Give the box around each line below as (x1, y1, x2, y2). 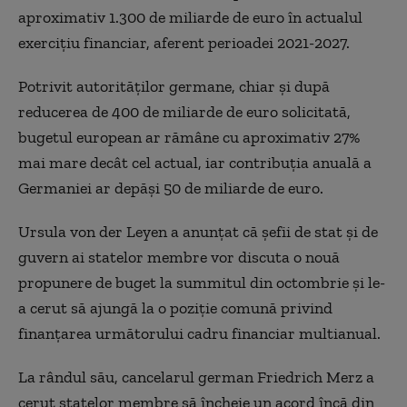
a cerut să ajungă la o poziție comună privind (18, 298, 333, 318)
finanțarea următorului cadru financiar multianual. (18, 323, 381, 343)
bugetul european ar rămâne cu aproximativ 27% (18, 127, 360, 147)
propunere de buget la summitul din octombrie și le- (18, 273, 385, 293)
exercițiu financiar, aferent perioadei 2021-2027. (18, 33, 350, 53)
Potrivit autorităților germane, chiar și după (18, 76, 330, 96)
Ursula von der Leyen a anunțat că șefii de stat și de (18, 222, 378, 242)
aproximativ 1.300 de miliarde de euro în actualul (18, 7, 362, 27)
